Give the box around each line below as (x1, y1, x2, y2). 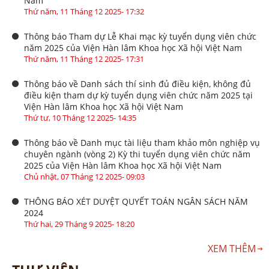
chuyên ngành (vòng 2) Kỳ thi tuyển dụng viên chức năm (24, 148, 250, 160)
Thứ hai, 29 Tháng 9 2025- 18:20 (24, 219, 134, 230)
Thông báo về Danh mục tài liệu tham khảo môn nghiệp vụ (24, 137, 260, 149)
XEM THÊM (208, 242, 256, 256)
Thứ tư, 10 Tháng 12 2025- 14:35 (24, 112, 136, 124)
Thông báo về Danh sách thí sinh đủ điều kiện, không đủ (24, 78, 251, 90)
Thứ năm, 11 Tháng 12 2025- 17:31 (24, 53, 144, 65)
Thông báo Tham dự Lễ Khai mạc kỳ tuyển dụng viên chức (24, 31, 256, 43)
